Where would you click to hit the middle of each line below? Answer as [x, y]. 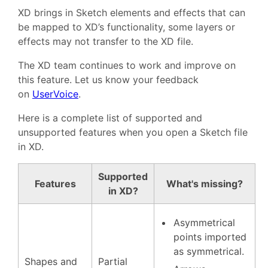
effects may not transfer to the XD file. [106, 41]
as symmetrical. [209, 251]
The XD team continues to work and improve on [127, 65]
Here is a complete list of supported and [110, 118]
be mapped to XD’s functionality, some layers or [127, 27]
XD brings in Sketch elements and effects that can [132, 13]
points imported [210, 237]
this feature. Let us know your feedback [108, 80]
